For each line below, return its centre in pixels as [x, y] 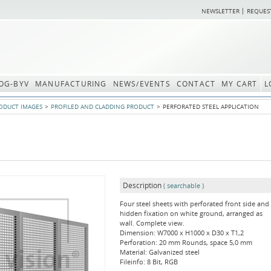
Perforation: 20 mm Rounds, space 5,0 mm [186, 242]
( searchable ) [183, 185]
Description [142, 185]
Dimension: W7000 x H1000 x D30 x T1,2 [182, 233]
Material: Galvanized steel [160, 252]
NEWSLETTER [220, 11]
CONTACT [196, 84]
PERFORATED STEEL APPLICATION [211, 106]
